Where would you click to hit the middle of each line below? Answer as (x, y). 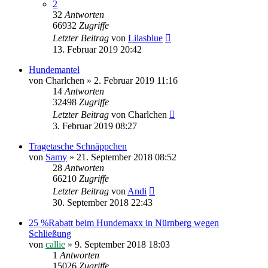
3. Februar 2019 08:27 (95, 126)
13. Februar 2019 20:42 (97, 50)
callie (55, 245)
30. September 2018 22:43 (103, 203)
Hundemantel (54, 70)
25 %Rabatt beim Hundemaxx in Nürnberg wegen (124, 223)
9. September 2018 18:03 (122, 245)
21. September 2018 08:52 (127, 157)
